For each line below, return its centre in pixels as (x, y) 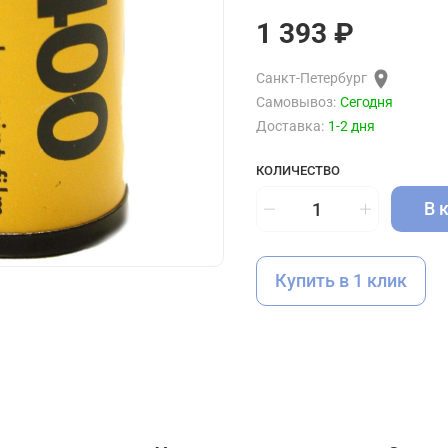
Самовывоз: (296, 103)
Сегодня (366, 103)
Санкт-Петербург (311, 79)
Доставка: (290, 127)
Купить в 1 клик (341, 281)
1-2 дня (351, 127)
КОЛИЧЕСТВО (298, 171)
